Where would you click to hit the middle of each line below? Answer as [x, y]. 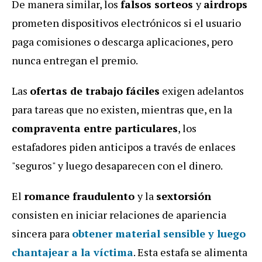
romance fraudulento [81, 196]
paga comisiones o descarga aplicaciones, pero [122, 41]
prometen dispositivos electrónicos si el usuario [126, 23]
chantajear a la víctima [73, 252]
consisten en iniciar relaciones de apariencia [119, 214]
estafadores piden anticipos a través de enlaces [124, 146]
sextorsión [184, 196]
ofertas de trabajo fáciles [95, 90]
